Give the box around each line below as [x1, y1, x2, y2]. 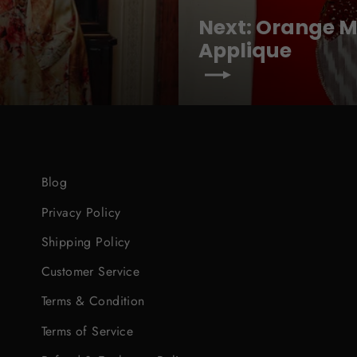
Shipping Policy [41, 232, 131, 251]
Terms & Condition [41, 292, 145, 311]
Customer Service [41, 262, 140, 281]
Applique [198, 37, 292, 65]
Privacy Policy [41, 202, 121, 222]
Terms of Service [41, 321, 134, 340]
